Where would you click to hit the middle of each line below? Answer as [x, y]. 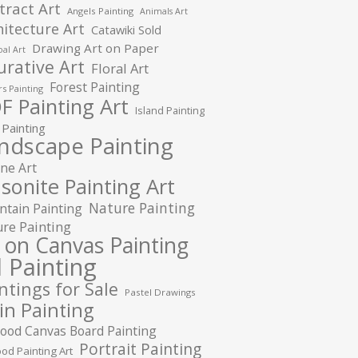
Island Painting [170, 110]
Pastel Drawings [160, 292]
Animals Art [164, 11]
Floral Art [120, 68]
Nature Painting [142, 208]
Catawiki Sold [126, 30]
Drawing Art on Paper [95, 48]
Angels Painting [100, 11]
